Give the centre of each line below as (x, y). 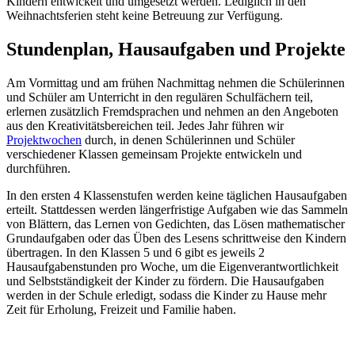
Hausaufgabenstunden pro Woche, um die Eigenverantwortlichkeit (172, 266)
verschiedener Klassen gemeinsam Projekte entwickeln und (154, 154)
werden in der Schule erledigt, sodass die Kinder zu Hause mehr (166, 295)
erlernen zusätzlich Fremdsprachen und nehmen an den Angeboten (172, 111)
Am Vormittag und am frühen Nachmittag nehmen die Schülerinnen (176, 82)
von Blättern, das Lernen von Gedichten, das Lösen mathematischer (176, 223)
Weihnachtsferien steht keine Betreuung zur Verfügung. (145, 15)
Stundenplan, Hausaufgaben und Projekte (176, 49)
